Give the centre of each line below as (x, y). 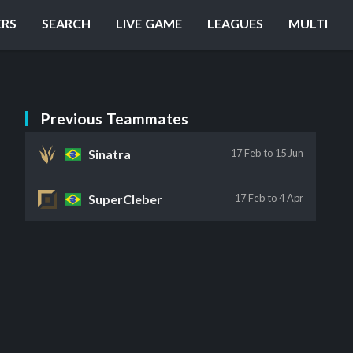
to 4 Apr (285, 198)
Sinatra (110, 154)
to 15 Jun (283, 153)
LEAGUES (235, 23)
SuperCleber (126, 199)
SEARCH (66, 23)
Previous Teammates (115, 119)
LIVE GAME (149, 23)
